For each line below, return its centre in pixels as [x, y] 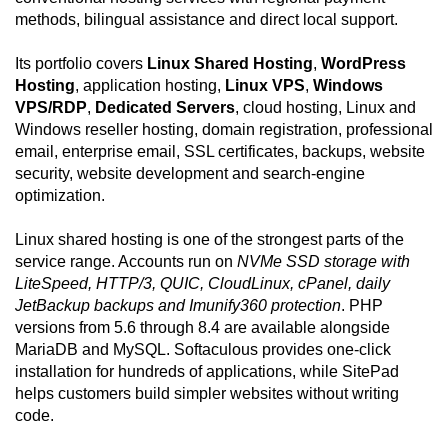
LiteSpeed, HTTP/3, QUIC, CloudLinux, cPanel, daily [202, 284]
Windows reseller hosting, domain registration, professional [224, 130]
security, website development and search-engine [190, 174]
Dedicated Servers [165, 108]
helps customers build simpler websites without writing [207, 394]
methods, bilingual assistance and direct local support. [206, 20]
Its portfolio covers [81, 64]
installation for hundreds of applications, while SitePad [207, 372]
